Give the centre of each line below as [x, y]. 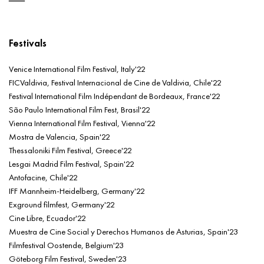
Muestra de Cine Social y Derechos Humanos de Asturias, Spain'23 [123, 231]
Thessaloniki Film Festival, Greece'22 [70, 150]
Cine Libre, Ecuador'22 [47, 217]
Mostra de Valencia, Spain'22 [60, 136]
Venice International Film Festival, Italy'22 [77, 68]
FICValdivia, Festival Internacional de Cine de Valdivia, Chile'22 [115, 82]
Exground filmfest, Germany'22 [62, 204]
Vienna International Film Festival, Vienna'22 [82, 123]
